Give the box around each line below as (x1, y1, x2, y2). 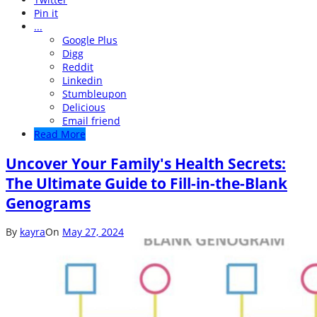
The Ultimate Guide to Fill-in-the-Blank (6, 173, 287, 193)
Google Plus (62, 33, 117, 47)
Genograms (6, 192, 91, 213)
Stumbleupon (62, 87, 127, 101)
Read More (34, 127, 86, 142)
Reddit (62, 60, 93, 74)
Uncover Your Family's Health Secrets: (6, 153, 286, 173)
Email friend (62, 114, 120, 128)
